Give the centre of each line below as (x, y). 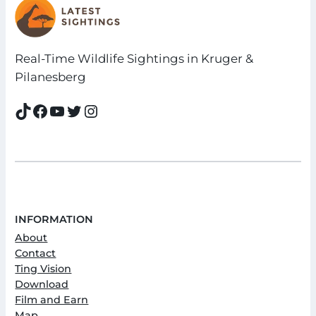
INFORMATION (54, 219)
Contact (36, 253)
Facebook (36, 110)
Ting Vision (43, 268)
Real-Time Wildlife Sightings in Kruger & (134, 58)
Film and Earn (52, 299)
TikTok (19, 110)
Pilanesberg (51, 77)
